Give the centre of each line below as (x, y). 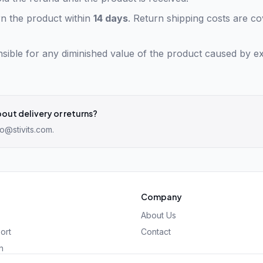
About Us (159, 215)
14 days (111, 18)
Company (161, 197)
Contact (156, 232)
